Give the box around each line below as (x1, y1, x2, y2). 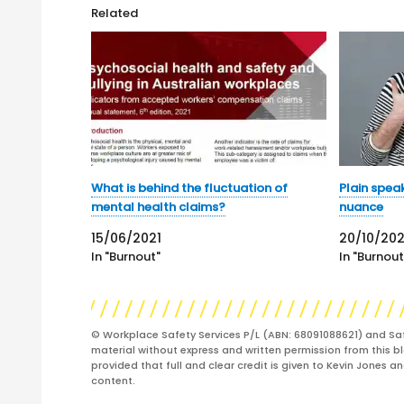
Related (91, 5, 139, 22)
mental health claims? (91, 198, 226, 216)
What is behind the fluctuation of (91, 179, 289, 197)
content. (91, 373, 136, 389)
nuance (339, 198, 384, 216)
